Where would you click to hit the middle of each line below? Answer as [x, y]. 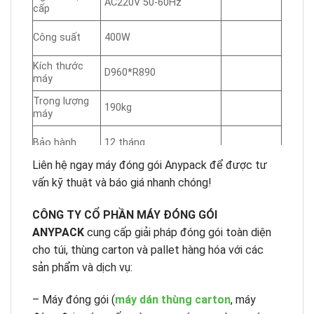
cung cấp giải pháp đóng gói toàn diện [178, 233]
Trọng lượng [61, 102]
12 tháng [125, 143]
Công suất [57, 38]
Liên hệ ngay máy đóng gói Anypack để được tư [150, 165]
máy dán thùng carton [173, 299]
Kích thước [58, 67]
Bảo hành [55, 143]
